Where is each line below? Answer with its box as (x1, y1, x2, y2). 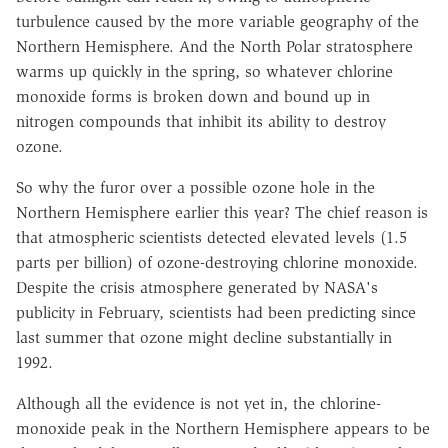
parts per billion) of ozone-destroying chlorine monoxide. (16, 253, 418, 273)
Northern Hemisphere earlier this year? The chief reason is (16, 203, 428, 223)
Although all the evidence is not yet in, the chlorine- (16, 394, 381, 414)
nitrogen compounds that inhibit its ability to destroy (16, 112, 386, 132)
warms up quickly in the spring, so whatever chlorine (16, 62, 393, 82)
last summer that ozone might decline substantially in (16, 328, 392, 348)
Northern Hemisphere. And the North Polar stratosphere (16, 37, 413, 57)
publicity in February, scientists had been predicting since (16, 303, 416, 323)
